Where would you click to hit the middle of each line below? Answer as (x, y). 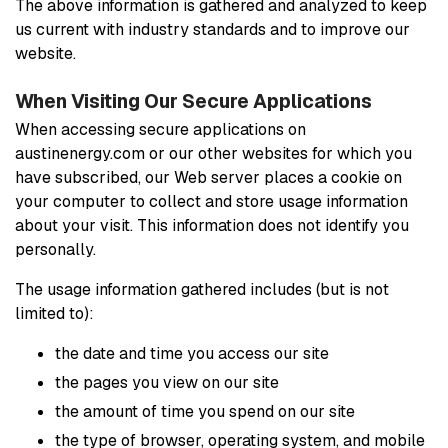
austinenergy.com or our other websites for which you (213, 153)
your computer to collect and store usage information (211, 201)
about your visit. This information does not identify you (212, 225)
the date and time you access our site (192, 353)
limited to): (54, 313)
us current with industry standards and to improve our (212, 29)
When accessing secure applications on (160, 129)
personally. (55, 249)
